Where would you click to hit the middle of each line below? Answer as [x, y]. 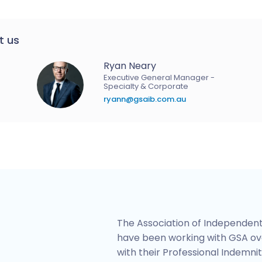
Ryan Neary [130, 66]
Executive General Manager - [159, 77]
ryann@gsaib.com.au [145, 99]
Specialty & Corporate [146, 86]
